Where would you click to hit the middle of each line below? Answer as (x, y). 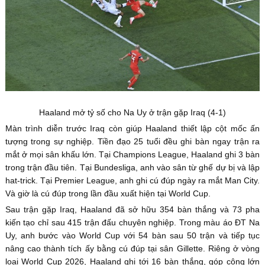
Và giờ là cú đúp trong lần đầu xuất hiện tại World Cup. (109, 194)
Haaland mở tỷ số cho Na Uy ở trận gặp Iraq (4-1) (132, 113)
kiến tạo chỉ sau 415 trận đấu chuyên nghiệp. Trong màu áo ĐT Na (132, 223)
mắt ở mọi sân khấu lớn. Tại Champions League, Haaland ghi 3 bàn (132, 155)
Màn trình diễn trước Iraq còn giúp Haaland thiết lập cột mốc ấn (132, 129)
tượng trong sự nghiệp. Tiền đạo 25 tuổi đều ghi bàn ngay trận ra (132, 142)
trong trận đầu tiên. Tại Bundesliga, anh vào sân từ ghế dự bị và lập (132, 168)
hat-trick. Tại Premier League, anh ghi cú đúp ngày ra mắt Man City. (132, 181)
